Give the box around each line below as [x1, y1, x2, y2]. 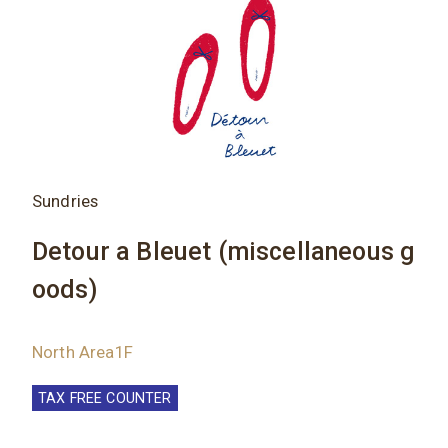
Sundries [31, 191, 99, 212]
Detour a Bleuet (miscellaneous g [31, 237, 415, 267]
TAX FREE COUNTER [37, 390, 172, 407]
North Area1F [31, 341, 133, 362]
